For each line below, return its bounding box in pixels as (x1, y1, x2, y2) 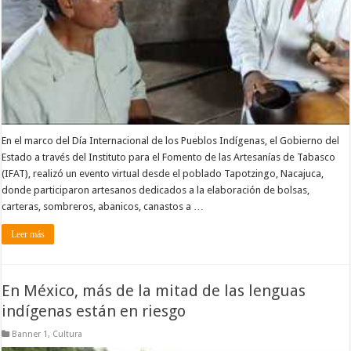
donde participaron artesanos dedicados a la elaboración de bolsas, (2, 184, 310, 197)
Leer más (11, 229, 45, 241)
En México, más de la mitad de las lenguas (2, 280, 306, 300)
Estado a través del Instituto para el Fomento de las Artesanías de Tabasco (2, 151, 336, 164)
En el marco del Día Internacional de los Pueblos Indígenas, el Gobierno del (2, 135, 340, 147)
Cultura (52, 328, 83, 339)
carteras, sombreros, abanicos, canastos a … (2, 201, 204, 213)
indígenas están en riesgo (2, 301, 186, 320)
